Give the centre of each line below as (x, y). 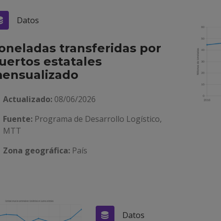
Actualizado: (28, 99)
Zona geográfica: (37, 150)
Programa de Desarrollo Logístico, (97, 119)
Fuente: (18, 119)
